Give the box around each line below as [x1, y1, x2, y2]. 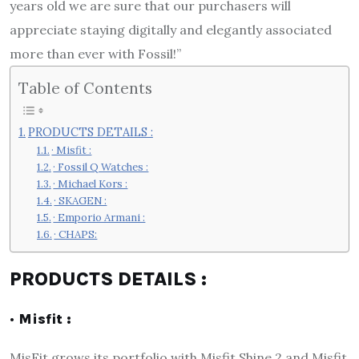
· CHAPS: [54, 228, 98, 241]
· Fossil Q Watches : [53, 160, 149, 174]
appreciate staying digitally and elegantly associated [10, 21, 332, 38]
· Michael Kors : [53, 177, 128, 191]
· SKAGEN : [54, 194, 107, 208]
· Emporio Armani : [53, 211, 146, 224]
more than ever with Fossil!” [10, 45, 181, 62]
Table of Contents [18, 78, 152, 97]
